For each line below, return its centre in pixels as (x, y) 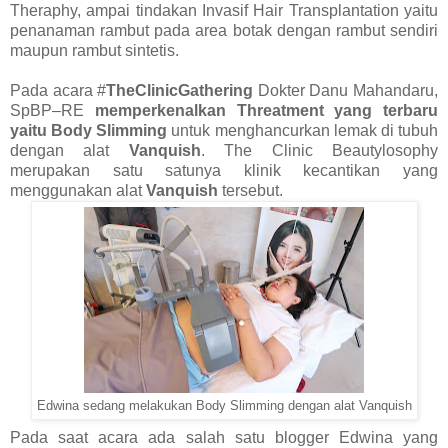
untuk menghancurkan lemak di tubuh (303, 131)
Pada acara (54, 91)
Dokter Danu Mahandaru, (348, 91)
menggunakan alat (78, 191)
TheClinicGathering (182, 91)
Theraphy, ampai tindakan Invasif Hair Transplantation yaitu (224, 11)
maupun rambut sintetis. (94, 51)
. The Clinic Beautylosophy (319, 151)
